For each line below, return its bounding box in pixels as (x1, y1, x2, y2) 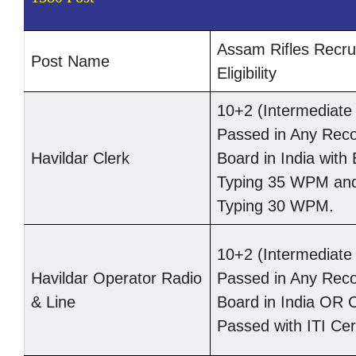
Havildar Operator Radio (31, 269, 202, 288)
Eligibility (217, 64, 277, 83)
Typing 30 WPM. (217, 197, 334, 215)
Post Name (31, 52, 110, 71)
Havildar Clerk (31, 149, 130, 168)
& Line (31, 293, 75, 311)
